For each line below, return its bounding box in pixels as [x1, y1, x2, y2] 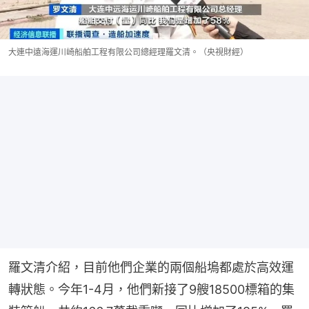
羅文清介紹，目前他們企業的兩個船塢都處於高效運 [8, 259, 294, 275]
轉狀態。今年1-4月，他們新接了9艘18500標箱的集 [8, 281, 295, 297]
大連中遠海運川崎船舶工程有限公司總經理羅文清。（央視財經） [8, 46, 248, 57]
